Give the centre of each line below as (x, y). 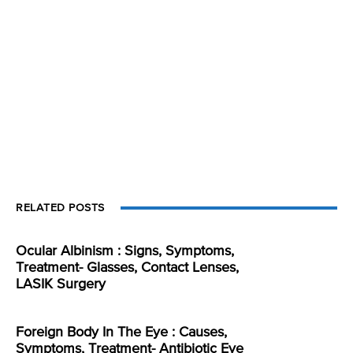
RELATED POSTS (60, 208)
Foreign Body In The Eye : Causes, (121, 333)
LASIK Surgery (61, 285)
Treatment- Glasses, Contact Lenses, (127, 268)
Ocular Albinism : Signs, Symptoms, (125, 252)
